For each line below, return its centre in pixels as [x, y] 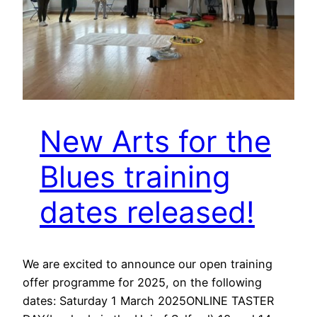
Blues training [135, 177]
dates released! [147, 212]
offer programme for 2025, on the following [142, 283]
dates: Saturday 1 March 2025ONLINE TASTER [148, 301]
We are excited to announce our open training [148, 264]
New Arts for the [155, 142]
